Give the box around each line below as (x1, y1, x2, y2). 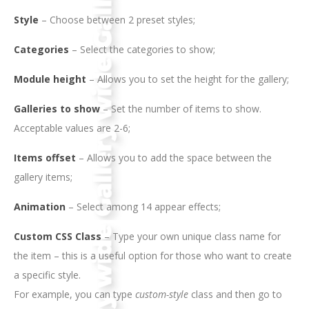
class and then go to (188, 287, 282, 301)
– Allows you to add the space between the (76, 150, 272, 164)
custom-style (135, 287, 188, 301)
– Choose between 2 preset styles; (39, 13, 195, 26)
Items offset (14, 150, 76, 164)
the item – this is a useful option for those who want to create (14, 248, 292, 262)
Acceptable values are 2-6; (14, 121, 130, 134)
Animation (14, 199, 66, 213)
